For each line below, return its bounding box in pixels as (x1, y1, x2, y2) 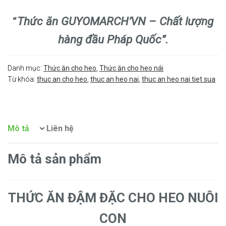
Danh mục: (8, 64, 43, 72)
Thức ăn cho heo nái (99, 64, 163, 72)
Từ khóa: (8, 75, 37, 83)
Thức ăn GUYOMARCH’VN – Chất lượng (17, 14, 213, 28)
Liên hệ (46, 123, 74, 133)
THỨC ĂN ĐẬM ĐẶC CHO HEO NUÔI (8, 190, 218, 205)
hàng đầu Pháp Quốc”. (58, 32, 168, 46)
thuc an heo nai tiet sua (142, 75, 215, 83)
